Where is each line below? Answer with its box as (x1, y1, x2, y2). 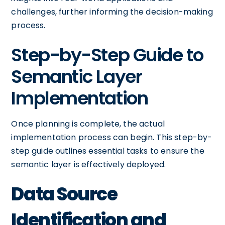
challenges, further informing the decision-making (11, 6, 213, 18)
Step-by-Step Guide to (11, 42, 203, 68)
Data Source (11, 181, 118, 207)
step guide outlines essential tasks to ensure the (11, 145, 204, 157)
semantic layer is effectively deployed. (11, 158, 166, 170)
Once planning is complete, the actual (11, 118, 165, 130)
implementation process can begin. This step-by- (11, 131, 212, 143)
